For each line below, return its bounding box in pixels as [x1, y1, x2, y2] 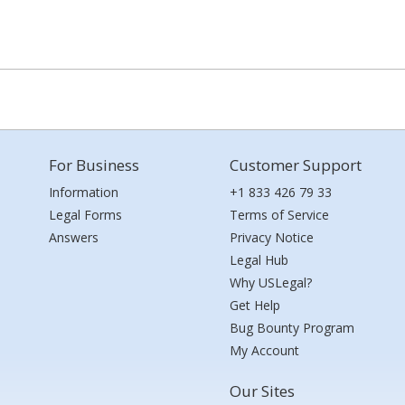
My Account [230, 342, 299, 359]
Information [49, 184, 118, 201]
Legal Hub [230, 251, 288, 268]
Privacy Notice [230, 229, 314, 246]
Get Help [230, 297, 280, 314]
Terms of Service [230, 206, 329, 223]
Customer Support [230, 155, 362, 175]
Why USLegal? [230, 274, 312, 291]
